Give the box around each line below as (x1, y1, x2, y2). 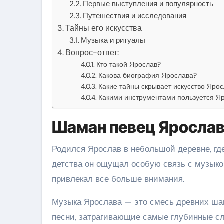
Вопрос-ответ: (65, 47, 119, 58)
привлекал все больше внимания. (52, 173, 184, 184)
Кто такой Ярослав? (96, 59, 161, 69)
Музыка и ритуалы (81, 35, 146, 45)
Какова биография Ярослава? (98, 70, 197, 80)
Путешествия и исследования (83, 10, 187, 21)
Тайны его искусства (65, 22, 142, 33)
